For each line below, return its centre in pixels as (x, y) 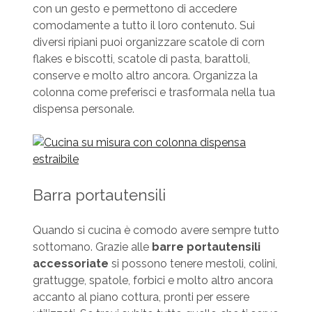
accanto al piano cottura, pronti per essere (141, 297)
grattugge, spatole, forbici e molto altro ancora (153, 280)
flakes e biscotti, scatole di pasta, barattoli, (141, 58)
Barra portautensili (99, 195)
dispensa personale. (83, 109)
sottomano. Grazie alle (92, 247)
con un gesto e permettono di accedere (134, 8)
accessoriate (70, 263)
